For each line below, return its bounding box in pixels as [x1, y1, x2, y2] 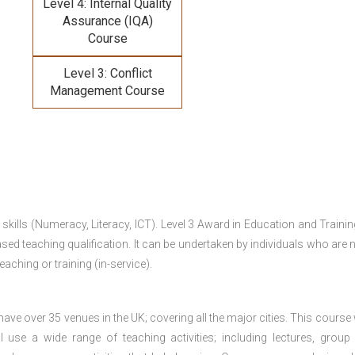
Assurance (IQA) [62, 13, 153, 29]
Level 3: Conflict [63, 66, 152, 81]
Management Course [50, 83, 165, 98]
